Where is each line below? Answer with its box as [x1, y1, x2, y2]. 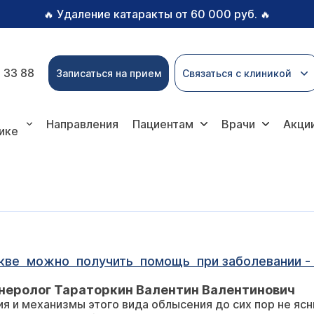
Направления [46, 117, 119, 131]
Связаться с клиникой [182, 67, 292, 79]
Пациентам [132, 117, 194, 131]
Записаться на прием [56, 67, 161, 79]
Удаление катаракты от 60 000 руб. [57, 7, 257, 21]
